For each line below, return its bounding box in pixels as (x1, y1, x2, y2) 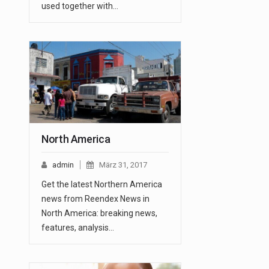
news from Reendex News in (41, 194, 150, 204)
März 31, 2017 (99, 160, 147, 170)
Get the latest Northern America (41, 180, 162, 190)
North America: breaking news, (41, 208, 157, 219)
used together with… (41, 1, 118, 11)
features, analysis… (41, 223, 114, 233)
